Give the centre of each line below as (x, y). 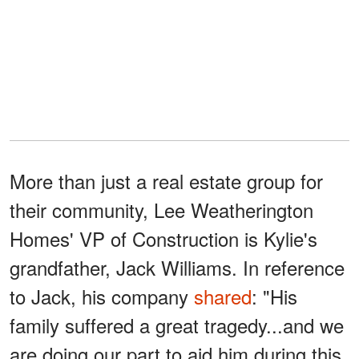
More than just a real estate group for (166, 180)
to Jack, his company (102, 296)
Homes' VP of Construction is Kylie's (163, 238)
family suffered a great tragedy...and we (177, 325)
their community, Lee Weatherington (161, 209)
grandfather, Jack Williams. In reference (177, 267)
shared (223, 296)
